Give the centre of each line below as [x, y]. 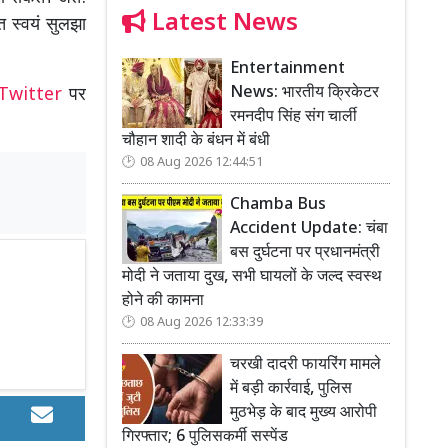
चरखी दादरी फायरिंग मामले [305, 365]
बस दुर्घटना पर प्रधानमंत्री [305, 253]
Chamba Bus [278, 205]
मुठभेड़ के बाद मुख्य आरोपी [303, 413]
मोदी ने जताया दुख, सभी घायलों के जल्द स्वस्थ [252, 277]
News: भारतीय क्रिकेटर [304, 93]
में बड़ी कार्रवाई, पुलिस [291, 389]
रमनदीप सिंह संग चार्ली [293, 117]
